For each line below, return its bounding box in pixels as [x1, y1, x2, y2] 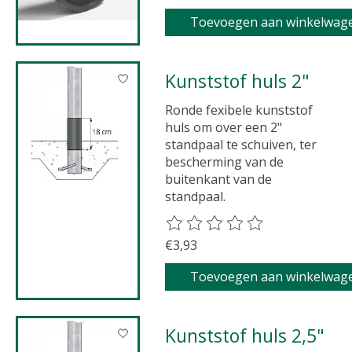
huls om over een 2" [165, 118, 283, 136]
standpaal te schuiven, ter [165, 135, 317, 153]
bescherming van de [165, 152, 284, 170]
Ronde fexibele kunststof [165, 101, 313, 119]
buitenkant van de [165, 170, 273, 188]
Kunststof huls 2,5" [176, 323, 325, 349]
